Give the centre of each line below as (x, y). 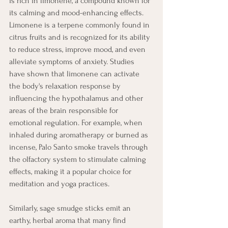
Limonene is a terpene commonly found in (80, 25)
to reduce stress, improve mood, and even (78, 49)
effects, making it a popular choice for (71, 171)
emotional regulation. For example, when (77, 122)
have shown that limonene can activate (75, 74)
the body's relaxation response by (66, 86)
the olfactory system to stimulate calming (79, 159)
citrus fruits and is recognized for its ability (81, 37)
